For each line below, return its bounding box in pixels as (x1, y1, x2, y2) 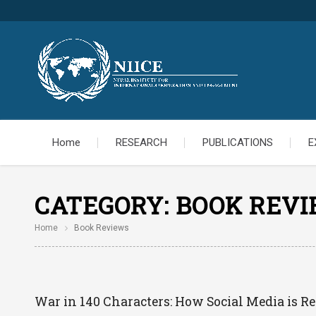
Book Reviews (71, 223, 129, 233)
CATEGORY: (34, 189, 176, 221)
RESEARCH (115, 136, 167, 149)
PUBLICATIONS (202, 136, 273, 149)
